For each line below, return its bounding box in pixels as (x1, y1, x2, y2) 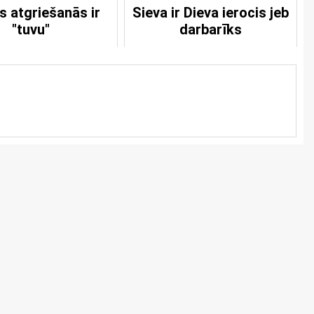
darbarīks (179, 21, 242, 38)
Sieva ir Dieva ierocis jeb (132, 4, 289, 21)
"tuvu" (11, 21, 50, 38)
